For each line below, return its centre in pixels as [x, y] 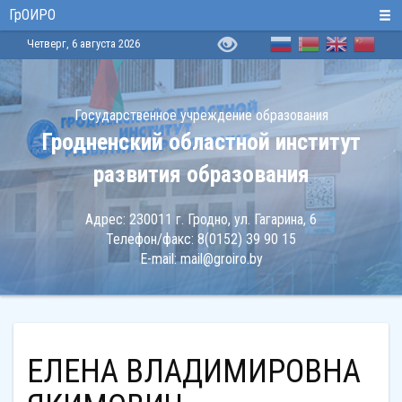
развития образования [201, 174]
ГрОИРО [32, 15]
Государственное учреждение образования [201, 115]
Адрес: [107, 219]
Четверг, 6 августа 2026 [83, 44]
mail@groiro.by [221, 259]
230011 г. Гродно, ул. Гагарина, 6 [223, 219]
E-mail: [160, 259]
